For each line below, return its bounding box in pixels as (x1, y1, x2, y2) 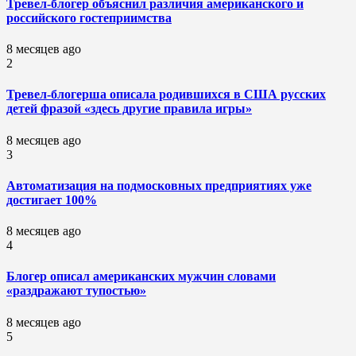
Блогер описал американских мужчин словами (6, 269, 276, 284)
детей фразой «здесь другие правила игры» (6, 102, 252, 116)
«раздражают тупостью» (6, 284, 146, 298)
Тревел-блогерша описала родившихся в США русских (6, 87, 326, 102)
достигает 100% (6, 192, 97, 207)
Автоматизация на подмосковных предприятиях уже (6, 178, 311, 192)
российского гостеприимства (6, 10, 172, 25)
